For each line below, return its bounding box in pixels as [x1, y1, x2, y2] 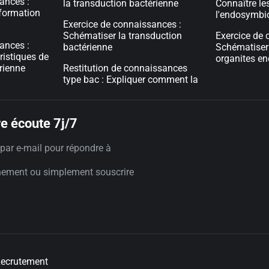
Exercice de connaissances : [63, 19, 182, 30]
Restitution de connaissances [63, 62, 188, 74]
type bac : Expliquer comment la [63, 74, 199, 85]
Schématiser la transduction [63, 30, 183, 41]
